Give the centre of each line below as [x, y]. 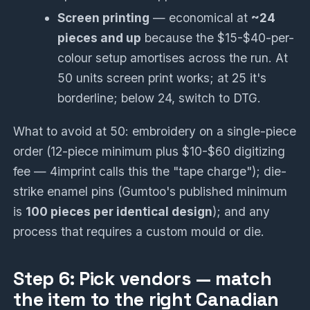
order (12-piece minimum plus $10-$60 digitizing [149, 152]
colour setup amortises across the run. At [173, 58]
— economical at [201, 18]
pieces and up [100, 38]
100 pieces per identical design [119, 212]
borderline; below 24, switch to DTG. [159, 98]
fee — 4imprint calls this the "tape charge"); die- [150, 172]
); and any [241, 212]
